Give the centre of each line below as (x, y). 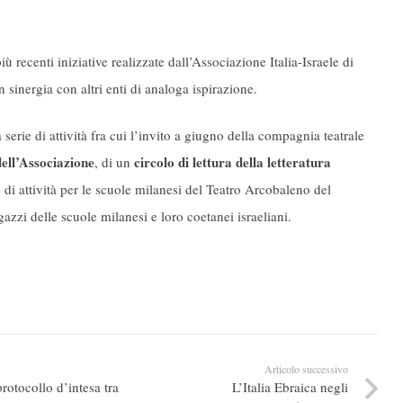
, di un (112, 162)
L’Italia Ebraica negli (290, 386)
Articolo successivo (306, 368)
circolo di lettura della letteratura (231, 162)
